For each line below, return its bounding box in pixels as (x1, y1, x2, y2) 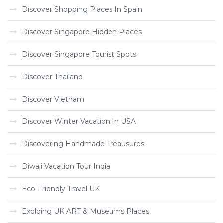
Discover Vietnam (22, 95, 84, 104)
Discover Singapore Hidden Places (22, 27, 142, 36)
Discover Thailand (22, 72, 83, 81)
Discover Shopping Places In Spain (22, 5, 142, 14)
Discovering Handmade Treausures (22, 139, 144, 148)
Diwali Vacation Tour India (22, 162, 110, 171)
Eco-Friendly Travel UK (22, 184, 100, 193)
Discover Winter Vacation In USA (22, 117, 136, 126)
